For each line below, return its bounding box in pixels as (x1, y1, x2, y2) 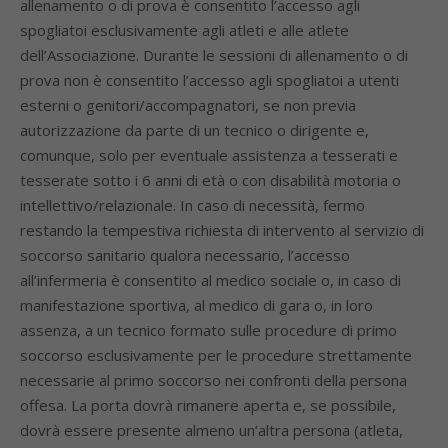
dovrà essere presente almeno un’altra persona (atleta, (20, 420, 403, 440)
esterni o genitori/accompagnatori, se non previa (20, 95, 356, 115)
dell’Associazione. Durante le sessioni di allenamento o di (20, 45, 408, 65)
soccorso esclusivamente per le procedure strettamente (20, 345, 412, 365)
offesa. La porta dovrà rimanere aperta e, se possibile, (20, 395, 396, 415)
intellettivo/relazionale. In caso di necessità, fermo (20, 195, 365, 215)
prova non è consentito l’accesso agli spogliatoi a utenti (20, 70, 399, 90)
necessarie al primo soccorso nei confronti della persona (20, 370, 407, 390)
